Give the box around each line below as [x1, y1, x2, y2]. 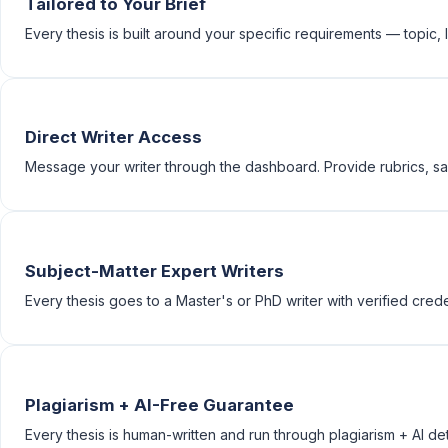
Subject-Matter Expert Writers [25, 261, 284, 282]
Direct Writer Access [25, 127, 202, 148]
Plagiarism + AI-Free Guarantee [25, 394, 294, 415]
